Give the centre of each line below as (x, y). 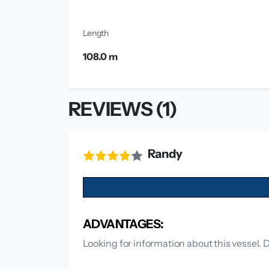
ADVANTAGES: (123, 224)
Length (96, 33)
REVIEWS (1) (123, 109)
